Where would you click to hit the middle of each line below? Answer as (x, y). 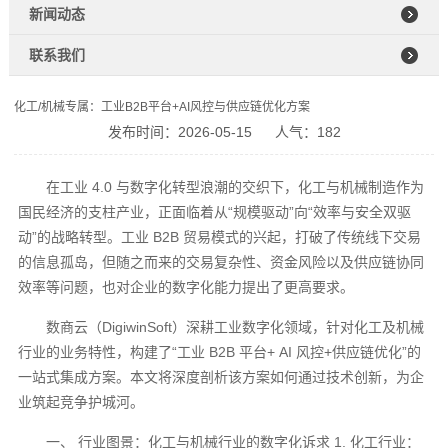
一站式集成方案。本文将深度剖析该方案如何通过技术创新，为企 (221, 376)
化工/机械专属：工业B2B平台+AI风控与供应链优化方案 (161, 106)
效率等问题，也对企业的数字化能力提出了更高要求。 (186, 286)
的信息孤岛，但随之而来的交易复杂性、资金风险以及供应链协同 (221, 261)
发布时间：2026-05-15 (179, 131)
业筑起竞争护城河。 (81, 401)
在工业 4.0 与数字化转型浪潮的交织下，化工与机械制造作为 (235, 186)
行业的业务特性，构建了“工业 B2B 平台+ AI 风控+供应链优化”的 (220, 351)
